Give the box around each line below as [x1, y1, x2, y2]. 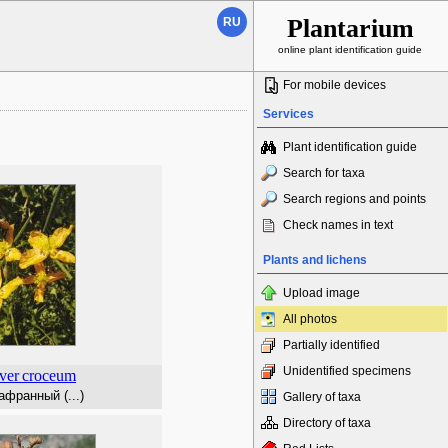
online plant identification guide [278, 44, 422, 55]
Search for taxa [283, 166, 365, 180]
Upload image [283, 286, 360, 300]
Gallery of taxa [283, 390, 361, 404]
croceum [22, 367, 76, 384]
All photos [283, 312, 337, 326]
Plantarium [286, 14, 414, 43]
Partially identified [283, 338, 380, 352]
